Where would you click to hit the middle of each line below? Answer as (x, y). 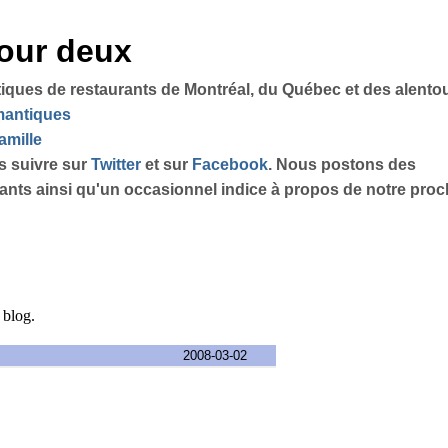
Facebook (230, 164)
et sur (166, 164)
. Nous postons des (342, 164)
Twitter (116, 164)
